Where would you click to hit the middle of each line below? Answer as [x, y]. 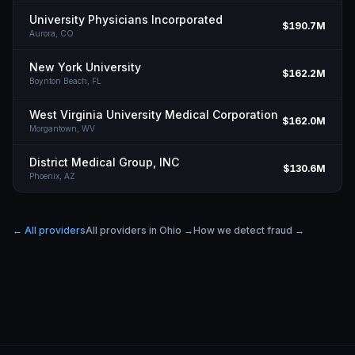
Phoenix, [47, 176]
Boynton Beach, [61, 81]
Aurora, [45, 33]
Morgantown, [55, 128]
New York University [85, 67]
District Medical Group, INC [104, 162]
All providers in [122, 230]
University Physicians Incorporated [126, 19]
